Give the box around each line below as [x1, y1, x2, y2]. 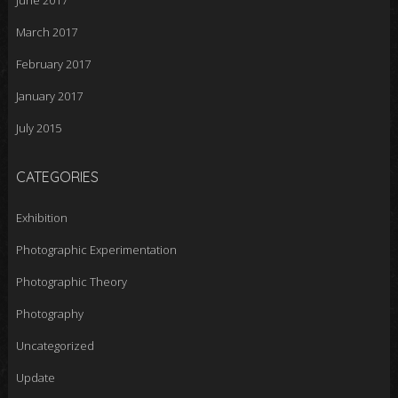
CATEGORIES [15, 168, 99, 187]
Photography [15, 306, 84, 322]
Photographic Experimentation [15, 242, 177, 259]
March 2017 [15, 24, 77, 41]
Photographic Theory [15, 274, 127, 291]
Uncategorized [15, 338, 94, 354]
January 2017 [15, 88, 83, 105]
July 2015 [15, 120, 61, 137]
